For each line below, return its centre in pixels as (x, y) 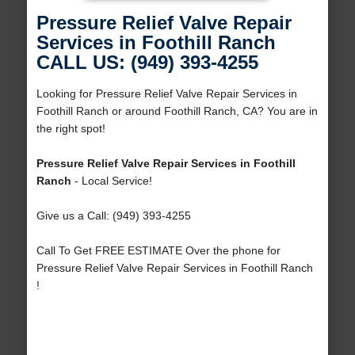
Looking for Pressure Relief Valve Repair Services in (166, 94)
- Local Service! (111, 181)
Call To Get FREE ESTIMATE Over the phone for (158, 251)
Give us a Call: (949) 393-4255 (113, 216)
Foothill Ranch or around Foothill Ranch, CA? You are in (177, 111)
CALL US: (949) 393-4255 (147, 63)
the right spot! (71, 129)
